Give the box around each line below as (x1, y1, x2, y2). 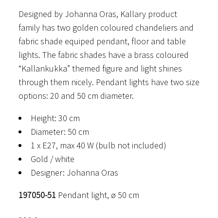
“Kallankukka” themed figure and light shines (18, 62, 182, 74)
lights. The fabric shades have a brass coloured (18, 49, 189, 60)
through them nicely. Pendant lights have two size (18, 76, 200, 88)
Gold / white (31, 153, 74, 164)
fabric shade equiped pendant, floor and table (18, 35, 186, 47)
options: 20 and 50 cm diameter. (18, 90, 134, 101)
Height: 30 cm (31, 112, 80, 124)
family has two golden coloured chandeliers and (18, 21, 194, 33)
